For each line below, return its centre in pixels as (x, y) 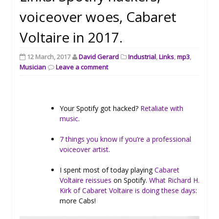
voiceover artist (84, 149)
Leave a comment (82, 67)
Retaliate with (162, 108)
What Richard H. (174, 180)
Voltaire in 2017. (71, 37)
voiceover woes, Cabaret (98, 16)
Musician (33, 67)
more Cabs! (78, 200)
